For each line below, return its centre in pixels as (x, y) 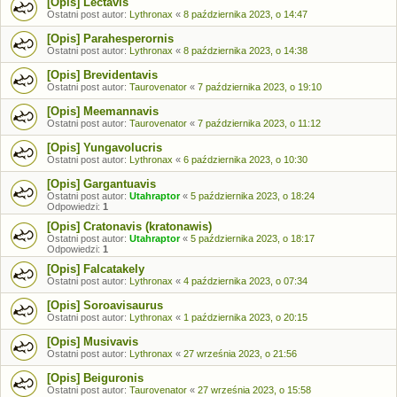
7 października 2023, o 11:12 (259, 123)
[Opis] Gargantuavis (101, 184)
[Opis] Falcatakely (96, 269)
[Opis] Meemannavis (103, 111)
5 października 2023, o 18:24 (253, 196)
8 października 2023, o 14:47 (245, 14)
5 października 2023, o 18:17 (253, 238)
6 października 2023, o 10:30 (245, 160)
